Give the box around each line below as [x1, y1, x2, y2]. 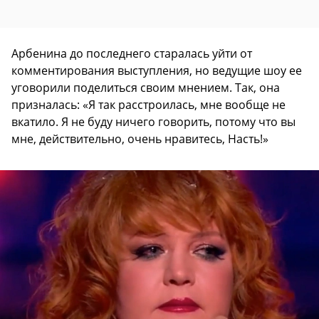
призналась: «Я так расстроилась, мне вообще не [11, 96, 286, 113]
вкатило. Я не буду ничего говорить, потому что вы [11, 113, 296, 130]
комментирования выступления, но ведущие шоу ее [11, 62, 302, 78]
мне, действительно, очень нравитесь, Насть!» [11, 130, 268, 147]
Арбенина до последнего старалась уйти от [11, 45, 252, 61]
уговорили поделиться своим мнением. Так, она [11, 79, 280, 95]
